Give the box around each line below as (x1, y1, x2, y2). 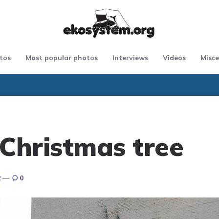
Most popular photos (25, 53, 98, 62)
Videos (163, 53, 186, 62)
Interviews (112, 53, 148, 62)
